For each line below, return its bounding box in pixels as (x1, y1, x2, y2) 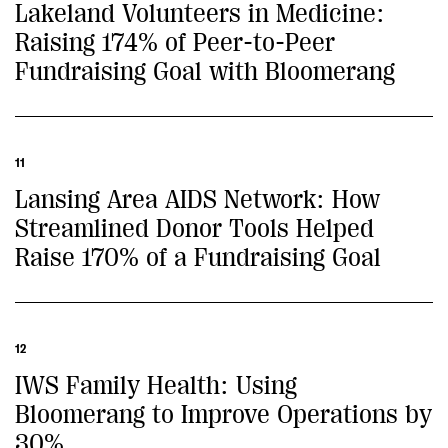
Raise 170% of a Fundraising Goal (15, 243, 381, 272)
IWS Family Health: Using (15, 371, 297, 400)
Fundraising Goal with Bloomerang (15, 57, 395, 86)
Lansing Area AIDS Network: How (15, 185, 380, 214)
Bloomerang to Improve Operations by (15, 400, 432, 429)
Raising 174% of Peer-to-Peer (15, 28, 335, 57)
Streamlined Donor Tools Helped (15, 214, 374, 243)
